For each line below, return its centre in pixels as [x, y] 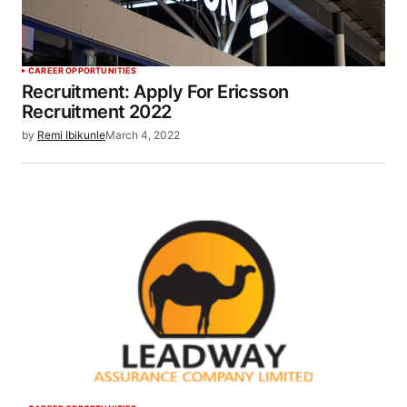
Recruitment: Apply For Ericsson [155, 92]
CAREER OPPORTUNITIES [83, 71]
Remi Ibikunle [71, 135]
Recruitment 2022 [97, 112]
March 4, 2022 [143, 135]
